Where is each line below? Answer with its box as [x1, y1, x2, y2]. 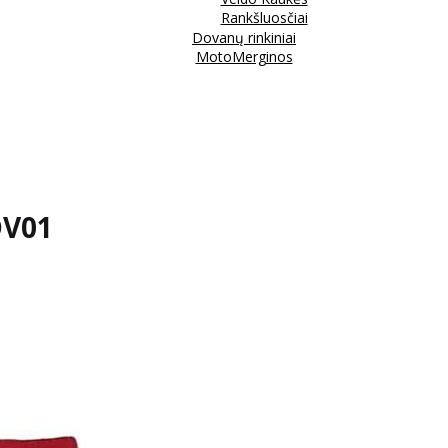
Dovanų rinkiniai [192, 27, 296, 47]
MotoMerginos [195, 46, 293, 66]
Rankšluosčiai [220, 7, 308, 27]
